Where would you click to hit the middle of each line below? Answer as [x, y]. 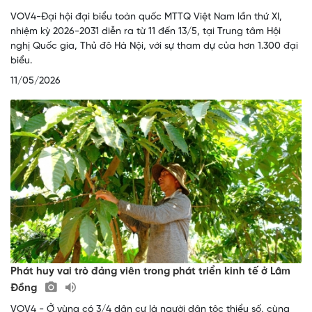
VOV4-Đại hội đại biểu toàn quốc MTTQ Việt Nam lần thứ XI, [146, 17]
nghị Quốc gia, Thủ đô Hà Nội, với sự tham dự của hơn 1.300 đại [154, 47]
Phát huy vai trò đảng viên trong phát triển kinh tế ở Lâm [150, 272]
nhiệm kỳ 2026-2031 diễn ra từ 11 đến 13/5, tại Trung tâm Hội [146, 32]
